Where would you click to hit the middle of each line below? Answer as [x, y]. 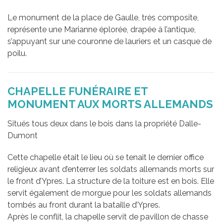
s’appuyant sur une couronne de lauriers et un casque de [110, 41]
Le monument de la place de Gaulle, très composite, [103, 18]
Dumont [23, 136]
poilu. [17, 53]
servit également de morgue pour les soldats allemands [110, 193]
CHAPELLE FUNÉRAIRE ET [78, 91]
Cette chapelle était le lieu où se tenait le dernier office [106, 157]
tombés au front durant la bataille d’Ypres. [84, 205]
